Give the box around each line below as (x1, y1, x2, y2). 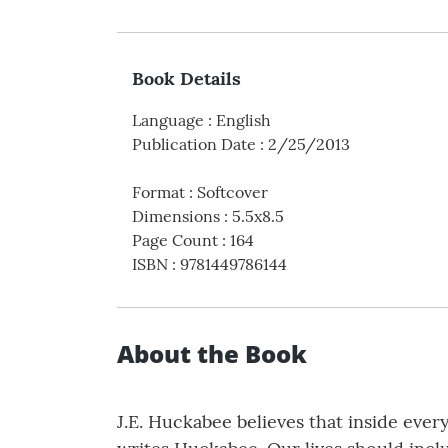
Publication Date (132, 133, 256, 154)
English (216, 109, 271, 130)
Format (132, 181, 185, 202)
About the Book (117, 336, 307, 370)
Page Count (132, 229, 218, 250)
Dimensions (132, 205, 220, 226)
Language (132, 109, 204, 130)
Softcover (197, 181, 268, 202)
